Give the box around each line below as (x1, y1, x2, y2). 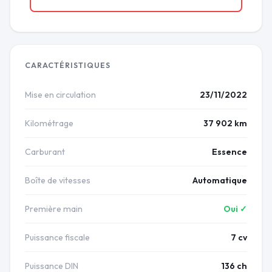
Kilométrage (25, 118, 73, 129)
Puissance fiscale (25, 232, 90, 243)
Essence (212, 146, 247, 158)
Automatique (192, 175, 247, 186)
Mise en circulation (25, 89, 96, 101)
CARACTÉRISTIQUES (25, 61, 110, 70)
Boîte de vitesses (25, 175, 90, 186)
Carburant (25, 146, 65, 158)
